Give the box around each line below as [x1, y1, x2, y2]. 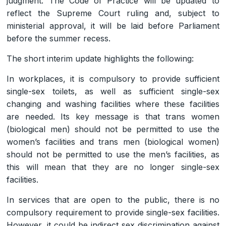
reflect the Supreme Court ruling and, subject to [7, 8, 219, 18]
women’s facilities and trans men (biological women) [7, 136, 219, 147]
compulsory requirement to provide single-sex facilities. [7, 207, 219, 217]
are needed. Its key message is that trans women [7, 111, 219, 122]
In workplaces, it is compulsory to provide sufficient [7, 73, 219, 84]
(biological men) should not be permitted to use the [7, 124, 219, 134]
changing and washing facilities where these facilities [7, 98, 219, 109]
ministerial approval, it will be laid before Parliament [7, 20, 219, 31]
